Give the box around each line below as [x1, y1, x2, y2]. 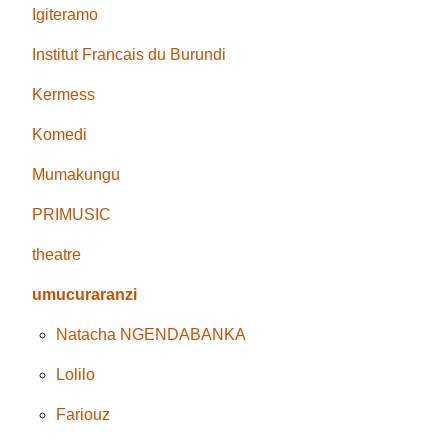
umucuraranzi [32, 285, 138, 303]
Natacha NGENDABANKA [56, 325, 247, 343]
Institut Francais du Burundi [32, 45, 227, 63]
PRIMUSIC [32, 205, 112, 223]
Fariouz [56, 405, 111, 423]
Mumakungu [32, 165, 121, 183]
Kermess [32, 85, 96, 103]
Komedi [32, 125, 88, 143]
